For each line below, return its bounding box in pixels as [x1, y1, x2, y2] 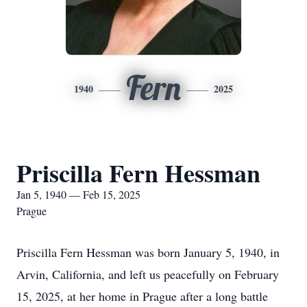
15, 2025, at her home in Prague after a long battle [16, 288, 268, 304]
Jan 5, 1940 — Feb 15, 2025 [16, 187, 140, 201]
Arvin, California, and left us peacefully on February [16, 266, 279, 282]
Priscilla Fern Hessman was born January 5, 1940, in [16, 244, 280, 260]
